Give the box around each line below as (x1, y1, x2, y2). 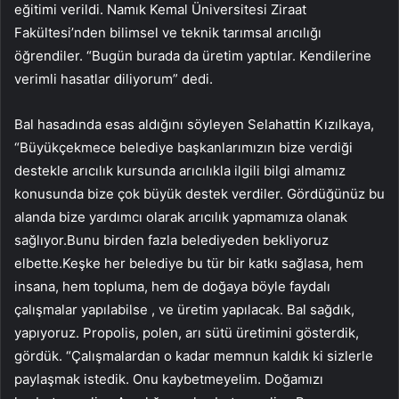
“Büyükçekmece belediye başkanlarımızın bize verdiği (14, 138, 353, 156)
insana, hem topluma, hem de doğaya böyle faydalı (14, 277, 330, 295)
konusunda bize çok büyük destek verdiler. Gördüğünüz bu (14, 184, 385, 202)
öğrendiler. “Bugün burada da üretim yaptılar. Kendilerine (14, 46, 371, 64)
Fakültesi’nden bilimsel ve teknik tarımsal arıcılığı (14, 23, 322, 41)
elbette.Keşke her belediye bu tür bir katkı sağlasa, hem (14, 254, 363, 272)
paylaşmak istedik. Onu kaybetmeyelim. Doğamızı (14, 370, 323, 387)
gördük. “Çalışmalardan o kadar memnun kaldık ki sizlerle (14, 346, 373, 364)
